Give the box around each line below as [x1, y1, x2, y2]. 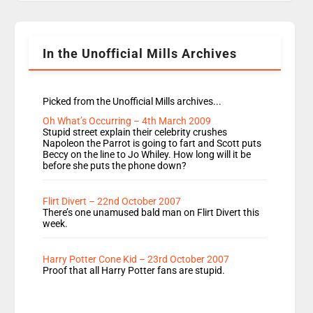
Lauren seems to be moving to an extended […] [43, 27, 259, 41]
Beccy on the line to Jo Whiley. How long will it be [43, 149, 252, 161]
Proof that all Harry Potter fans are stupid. [43, 265, 226, 277]
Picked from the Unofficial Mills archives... [43, 96, 222, 108]
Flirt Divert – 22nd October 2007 [43, 196, 182, 208]
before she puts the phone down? [43, 160, 187, 172]
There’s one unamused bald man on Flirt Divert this [43, 207, 260, 219]
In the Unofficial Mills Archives [43, 46, 238, 61]
